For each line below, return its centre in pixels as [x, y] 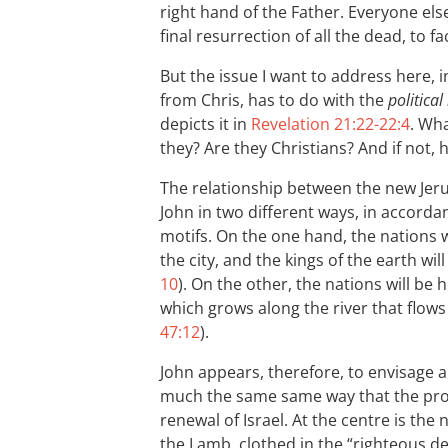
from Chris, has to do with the [274, 100]
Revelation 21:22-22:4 [330, 124]
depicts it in [205, 124]
